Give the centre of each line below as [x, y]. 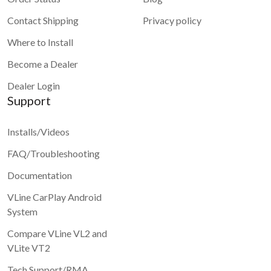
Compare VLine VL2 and [57, 233]
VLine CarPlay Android [54, 197]
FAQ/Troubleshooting [54, 153]
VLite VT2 [29, 247]
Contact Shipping [43, 20]
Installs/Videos [38, 131]
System [22, 211]
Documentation [40, 175]
